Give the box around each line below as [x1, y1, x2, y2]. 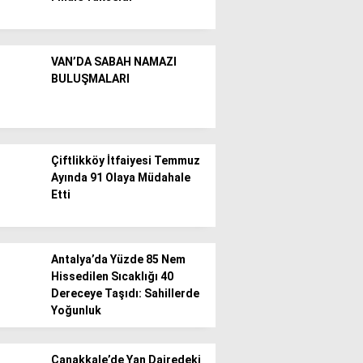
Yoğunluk [51, 304, 101, 317]
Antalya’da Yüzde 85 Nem [51, 253, 186, 266]
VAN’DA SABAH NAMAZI [51, 55, 177, 68]
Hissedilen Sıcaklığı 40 [51, 270, 173, 283]
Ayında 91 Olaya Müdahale [51, 171, 190, 184]
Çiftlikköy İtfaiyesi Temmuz [51, 154, 200, 167]
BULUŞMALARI [51, 72, 130, 85]
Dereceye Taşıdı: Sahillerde [51, 287, 199, 300]
